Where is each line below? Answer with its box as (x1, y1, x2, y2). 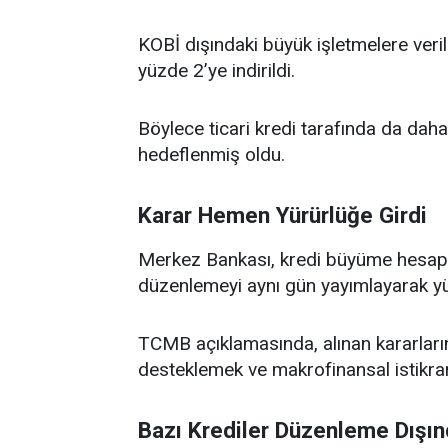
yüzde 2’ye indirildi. (138, 59, 295, 82)
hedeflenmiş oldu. (138, 143, 285, 166)
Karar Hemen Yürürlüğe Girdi (138, 202, 427, 228)
